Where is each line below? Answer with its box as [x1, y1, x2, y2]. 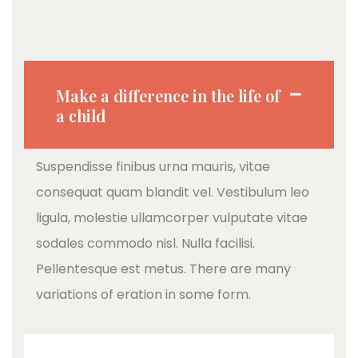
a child [56, 105, 105, 127]
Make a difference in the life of [56, 85, 280, 107]
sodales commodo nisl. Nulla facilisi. [36, 234, 255, 253]
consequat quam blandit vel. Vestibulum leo [36, 183, 309, 202]
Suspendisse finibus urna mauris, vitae [36, 157, 270, 177]
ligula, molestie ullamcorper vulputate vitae [36, 209, 308, 228]
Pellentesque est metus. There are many [36, 260, 291, 279]
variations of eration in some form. [36, 285, 251, 304]
